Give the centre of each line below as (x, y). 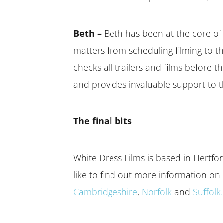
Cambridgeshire (105, 191)
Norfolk (157, 191)
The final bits (103, 121)
